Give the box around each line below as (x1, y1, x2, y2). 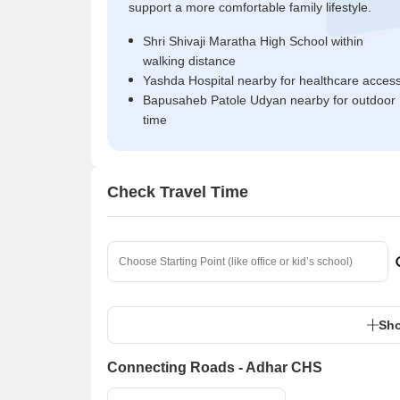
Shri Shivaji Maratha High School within (143, 34, 363, 48)
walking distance (143, 54, 236, 68)
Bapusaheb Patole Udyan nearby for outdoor (143, 93, 396, 107)
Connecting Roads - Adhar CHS (107, 360, 322, 375)
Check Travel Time (107, 182, 248, 201)
